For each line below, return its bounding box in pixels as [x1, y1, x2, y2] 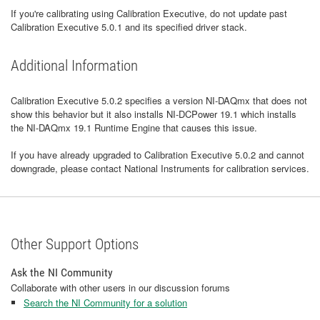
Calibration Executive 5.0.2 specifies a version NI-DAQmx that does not [11, 94, 307, 108]
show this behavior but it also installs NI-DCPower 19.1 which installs [11, 107, 296, 121]
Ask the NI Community [11, 266, 113, 280]
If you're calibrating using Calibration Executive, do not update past [11, 6, 287, 21]
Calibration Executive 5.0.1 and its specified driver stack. [11, 20, 247, 34]
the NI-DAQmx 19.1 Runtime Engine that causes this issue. [11, 121, 260, 135]
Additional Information [11, 57, 138, 75]
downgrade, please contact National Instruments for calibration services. [11, 161, 309, 176]
